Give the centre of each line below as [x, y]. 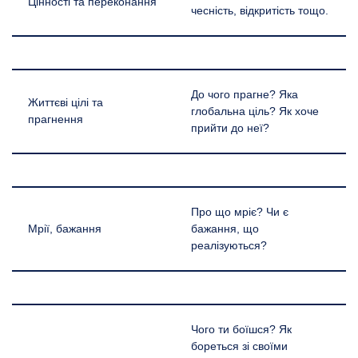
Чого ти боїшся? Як [241, 329]
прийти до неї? [230, 128]
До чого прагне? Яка [245, 94]
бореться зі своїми [239, 346]
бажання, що [225, 229]
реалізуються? [229, 245]
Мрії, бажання [65, 229]
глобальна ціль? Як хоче [255, 111]
